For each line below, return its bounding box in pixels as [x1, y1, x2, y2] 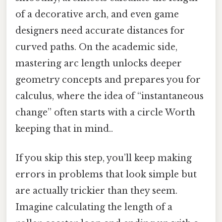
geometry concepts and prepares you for [15, 74, 201, 85]
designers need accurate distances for [15, 25, 185, 36]
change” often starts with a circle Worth [15, 107, 195, 118]
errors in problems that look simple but [15, 169, 197, 180]
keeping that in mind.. [15, 123, 113, 134]
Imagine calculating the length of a [15, 202, 172, 213]
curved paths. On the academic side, [15, 41, 177, 53]
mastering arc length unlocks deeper [15, 57, 182, 69]
